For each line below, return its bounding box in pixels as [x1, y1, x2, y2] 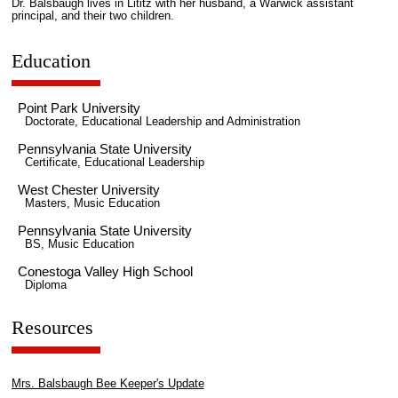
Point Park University [18, 100, 141, 116]
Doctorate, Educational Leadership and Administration [24, 115, 300, 129]
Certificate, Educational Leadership [24, 156, 204, 170]
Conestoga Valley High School [18, 264, 194, 280]
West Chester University [18, 182, 161, 198]
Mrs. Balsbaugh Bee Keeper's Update [11, 378, 204, 391]
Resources [11, 315, 93, 338]
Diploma [24, 279, 67, 292]
